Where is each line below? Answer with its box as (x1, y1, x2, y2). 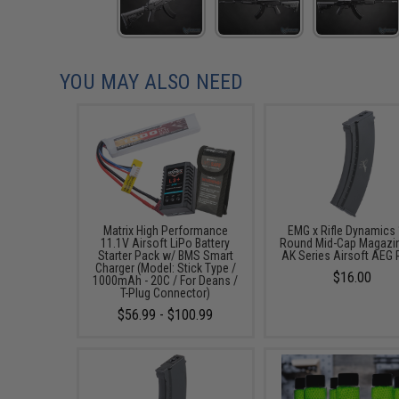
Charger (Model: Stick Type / (94, 261, 236, 275)
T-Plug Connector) (120, 286, 211, 300)
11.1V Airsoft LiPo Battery (101, 236, 231, 250)
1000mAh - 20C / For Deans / (93, 273, 239, 288)
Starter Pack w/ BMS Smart (97, 248, 233, 263)
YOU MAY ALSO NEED (60, 69, 244, 94)
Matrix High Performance (102, 224, 228, 238)
